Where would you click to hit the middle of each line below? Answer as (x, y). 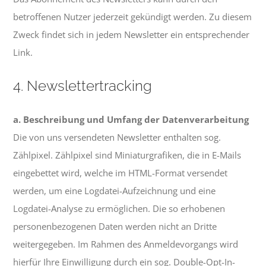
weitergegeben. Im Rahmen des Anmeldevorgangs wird (126, 244)
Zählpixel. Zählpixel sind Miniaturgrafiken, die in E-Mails (127, 155)
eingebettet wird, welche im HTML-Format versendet (121, 173)
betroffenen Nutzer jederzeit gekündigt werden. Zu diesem (133, 17)
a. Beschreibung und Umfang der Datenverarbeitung (131, 120)
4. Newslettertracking (83, 85)
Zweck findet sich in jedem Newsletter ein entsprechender (132, 35)
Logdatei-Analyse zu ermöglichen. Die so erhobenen (119, 209)
